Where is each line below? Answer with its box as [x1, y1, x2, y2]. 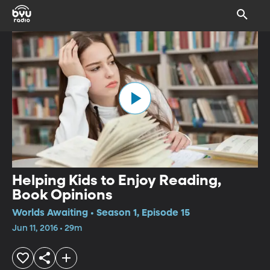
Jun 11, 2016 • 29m [12, 224, 82, 233]
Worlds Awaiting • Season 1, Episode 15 [12, 208, 190, 218]
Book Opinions [12, 187, 113, 202]
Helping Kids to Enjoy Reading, [12, 173, 221, 188]
